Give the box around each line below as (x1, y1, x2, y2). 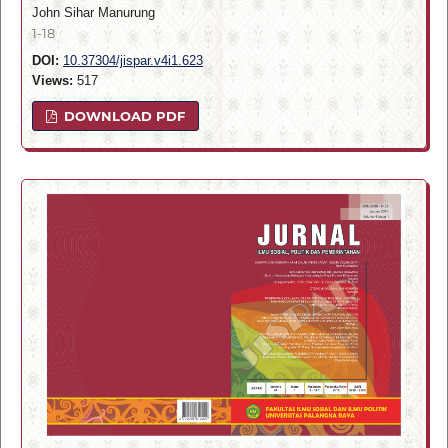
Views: (31, 73, 73, 88)
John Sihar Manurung (31, 4, 155, 20)
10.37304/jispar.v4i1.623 (62, 53, 203, 68)
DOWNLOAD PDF (60, 107, 186, 124)
